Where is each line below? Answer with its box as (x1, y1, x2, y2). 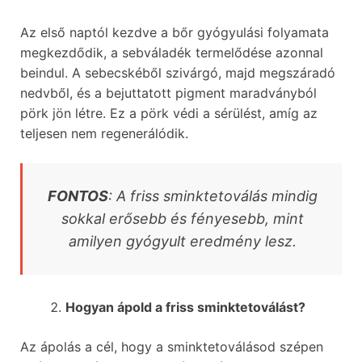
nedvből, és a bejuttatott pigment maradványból (20, 84, 317, 101)
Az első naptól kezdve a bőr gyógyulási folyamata (20, 23, 329, 40)
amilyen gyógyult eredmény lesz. (68, 232, 297, 250)
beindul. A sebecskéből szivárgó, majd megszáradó (20, 64, 335, 81)
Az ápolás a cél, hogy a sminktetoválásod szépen (20, 338, 323, 355)
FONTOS (47, 187, 108, 204)
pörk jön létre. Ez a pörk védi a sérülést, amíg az (20, 104, 318, 121)
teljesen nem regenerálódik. (20, 124, 188, 141)
